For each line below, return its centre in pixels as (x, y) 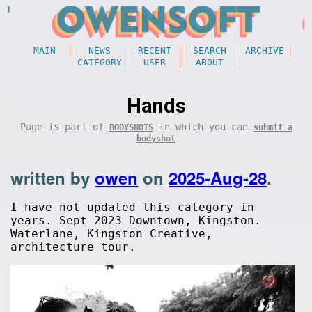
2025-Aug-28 (218, 178)
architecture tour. (73, 247)
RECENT (154, 50)
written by (53, 178)
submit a (273, 127)
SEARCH (209, 50)
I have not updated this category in (133, 207)
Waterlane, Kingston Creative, (112, 234)
